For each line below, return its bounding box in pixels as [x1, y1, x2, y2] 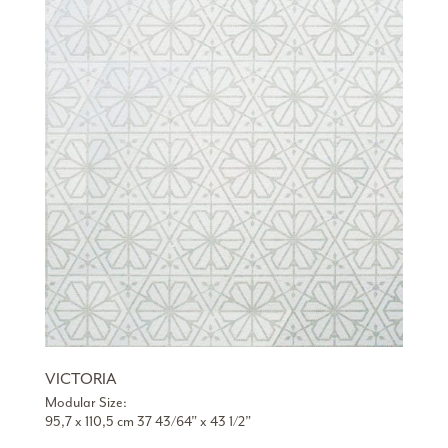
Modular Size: [44, 394, 127, 412]
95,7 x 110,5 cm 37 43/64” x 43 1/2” [44, 413, 251, 431]
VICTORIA [44, 369, 117, 390]
